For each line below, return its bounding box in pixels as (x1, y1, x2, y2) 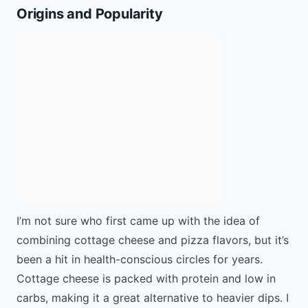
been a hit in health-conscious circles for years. (16, 252, 263, 266)
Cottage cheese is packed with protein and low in (16, 271, 276, 285)
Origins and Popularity (16, 5, 163, 22)
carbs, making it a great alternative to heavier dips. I (16, 290, 289, 305)
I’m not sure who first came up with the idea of (16, 213, 260, 228)
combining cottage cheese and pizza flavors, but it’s (16, 232, 289, 247)
